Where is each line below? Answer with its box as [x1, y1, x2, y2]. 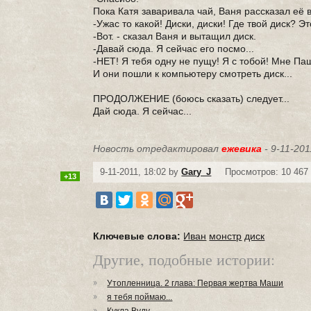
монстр [209, 230, 242, 242]
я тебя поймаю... [107, 292, 173, 302]
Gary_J [181, 167, 212, 177]
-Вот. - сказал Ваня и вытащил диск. [93, 31, 257, 42]
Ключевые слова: [93, 230, 181, 242]
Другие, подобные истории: [93, 249, 276, 269]
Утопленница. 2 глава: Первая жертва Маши [107, 278, 284, 288]
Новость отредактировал [93, 143, 222, 154]
